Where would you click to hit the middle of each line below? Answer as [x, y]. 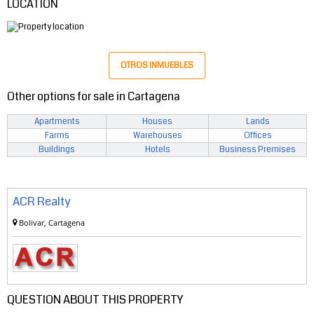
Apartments [57, 121]
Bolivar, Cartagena [52, 222]
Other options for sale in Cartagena [94, 97]
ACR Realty [42, 201]
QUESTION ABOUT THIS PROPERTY [95, 299]
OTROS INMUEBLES [157, 66]
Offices [258, 135]
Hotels [157, 149]
